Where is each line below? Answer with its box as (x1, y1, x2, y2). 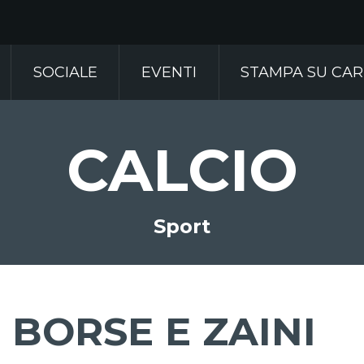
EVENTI (141, 63, 197, 82)
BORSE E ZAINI (12, 308, 316, 356)
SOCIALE (32, 63, 97, 82)
